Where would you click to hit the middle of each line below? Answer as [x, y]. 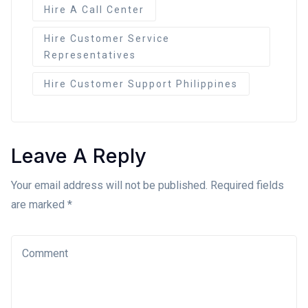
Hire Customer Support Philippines [141, 84]
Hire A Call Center [94, 9]
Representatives [90, 55]
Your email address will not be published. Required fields [147, 185]
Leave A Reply [79, 155]
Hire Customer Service [107, 38]
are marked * [42, 204]
